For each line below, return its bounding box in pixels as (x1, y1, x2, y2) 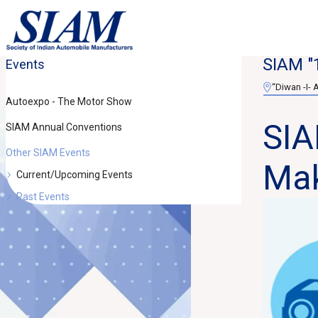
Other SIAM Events (5, 147, 90, 158)
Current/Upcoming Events (16, 169, 133, 180)
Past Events (16, 191, 70, 202)
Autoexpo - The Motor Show (5, 96, 132, 107)
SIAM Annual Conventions (5, 121, 122, 133)
